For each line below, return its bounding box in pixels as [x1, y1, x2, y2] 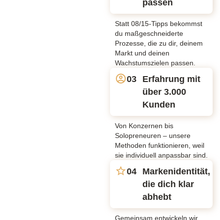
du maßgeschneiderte [115, 29, 183, 37]
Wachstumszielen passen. [115, 58, 195, 67]
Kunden [142, 99, 175, 110]
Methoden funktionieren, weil [115, 141, 204, 149]
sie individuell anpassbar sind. [115, 151, 208, 159]
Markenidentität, [142, 166, 210, 176]
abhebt [142, 192, 171, 202]
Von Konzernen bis [115, 121, 173, 130]
